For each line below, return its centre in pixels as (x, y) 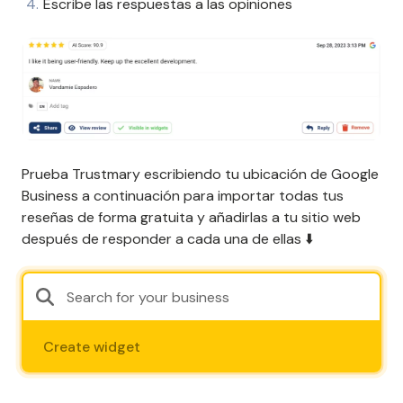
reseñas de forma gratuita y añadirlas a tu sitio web (191, 218)
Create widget (92, 347)
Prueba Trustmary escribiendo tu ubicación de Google (200, 175)
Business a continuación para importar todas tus (183, 196)
